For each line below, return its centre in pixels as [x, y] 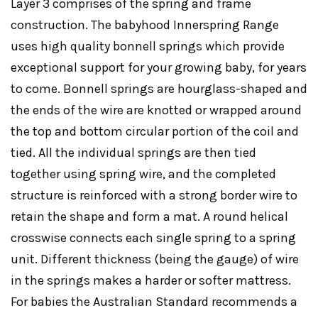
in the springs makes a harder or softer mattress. [151, 280]
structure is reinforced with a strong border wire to [154, 195]
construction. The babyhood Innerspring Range [145, 24]
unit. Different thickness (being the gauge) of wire [155, 259]
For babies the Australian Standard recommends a [154, 301]
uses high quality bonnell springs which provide [148, 46]
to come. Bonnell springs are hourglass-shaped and [159, 88]
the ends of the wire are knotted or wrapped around [156, 110]
